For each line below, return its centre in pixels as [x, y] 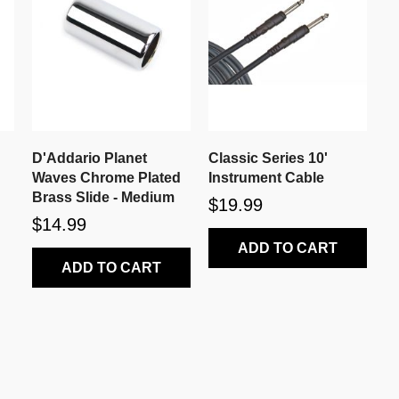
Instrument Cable [266, 177]
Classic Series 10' [268, 158]
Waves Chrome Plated [106, 177]
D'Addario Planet [89, 158]
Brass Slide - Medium [103, 197]
